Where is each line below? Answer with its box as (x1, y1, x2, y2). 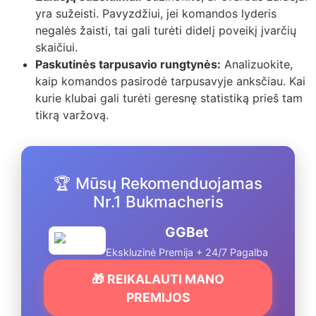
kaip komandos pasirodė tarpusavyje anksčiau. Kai (35, 73, 305, 88)
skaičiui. (35, 39, 78, 54)
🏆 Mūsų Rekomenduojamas (54, 173, 262, 193)
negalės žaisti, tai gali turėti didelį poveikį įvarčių (35, 23, 296, 37)
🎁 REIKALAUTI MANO (92, 271, 224, 286)
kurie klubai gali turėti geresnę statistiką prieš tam (35, 90, 303, 105)
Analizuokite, (221, 56, 293, 71)
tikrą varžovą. (35, 107, 109, 122)
